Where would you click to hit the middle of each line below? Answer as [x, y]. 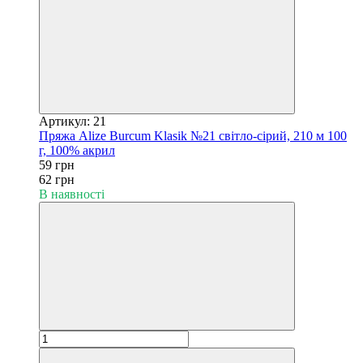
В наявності [72, 194]
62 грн [57, 179]
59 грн [57, 164]
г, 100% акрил [77, 150]
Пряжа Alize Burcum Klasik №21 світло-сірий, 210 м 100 [193, 135]
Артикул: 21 [73, 121]
